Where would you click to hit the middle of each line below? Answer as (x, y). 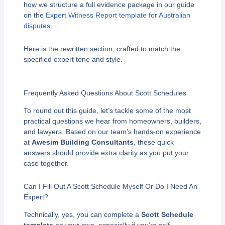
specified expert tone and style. (73, 59)
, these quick (153, 142)
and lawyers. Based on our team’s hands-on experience (112, 132)
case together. (46, 163)
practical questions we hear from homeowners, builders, (112, 121)
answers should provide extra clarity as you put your (106, 153)
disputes (37, 26)
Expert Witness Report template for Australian (118, 15)
